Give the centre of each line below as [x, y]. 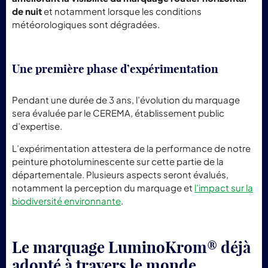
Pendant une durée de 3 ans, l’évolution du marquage [126, 99]
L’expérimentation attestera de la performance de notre [131, 148]
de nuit [27, 11]
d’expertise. [37, 126]
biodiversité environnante [66, 200]
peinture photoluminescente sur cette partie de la [118, 161]
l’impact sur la [224, 187]
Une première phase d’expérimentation [116, 68]
